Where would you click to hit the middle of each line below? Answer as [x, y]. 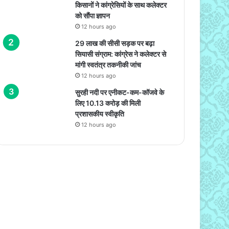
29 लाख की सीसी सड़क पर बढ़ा [115, 43]
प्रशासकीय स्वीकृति [100, 113]
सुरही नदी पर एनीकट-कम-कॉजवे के [120, 92]
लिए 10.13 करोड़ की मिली [108, 103]
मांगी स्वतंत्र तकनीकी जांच [108, 64]
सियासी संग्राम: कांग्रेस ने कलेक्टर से [121, 54]
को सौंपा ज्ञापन [93, 15]
